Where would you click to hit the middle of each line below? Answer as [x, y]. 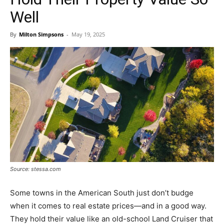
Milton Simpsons [41, 34]
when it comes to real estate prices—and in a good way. [108, 205]
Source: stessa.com [35, 169]
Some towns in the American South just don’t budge [102, 192]
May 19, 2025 [88, 34]
